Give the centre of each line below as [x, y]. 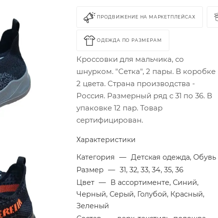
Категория [97, 157]
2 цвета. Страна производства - [136, 83]
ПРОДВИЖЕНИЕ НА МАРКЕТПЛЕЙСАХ [146, 17]
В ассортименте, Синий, [155, 182]
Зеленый [93, 206]
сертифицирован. [110, 120]
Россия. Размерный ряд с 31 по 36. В [145, 96]
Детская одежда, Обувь [174, 157]
